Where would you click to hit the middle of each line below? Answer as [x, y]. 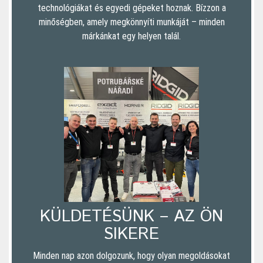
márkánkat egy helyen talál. [131, 36]
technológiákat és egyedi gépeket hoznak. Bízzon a [131, 8]
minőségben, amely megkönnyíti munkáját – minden [131, 22]
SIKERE [131, 234]
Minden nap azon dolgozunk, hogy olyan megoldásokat [131, 255]
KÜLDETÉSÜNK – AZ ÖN [131, 216]
